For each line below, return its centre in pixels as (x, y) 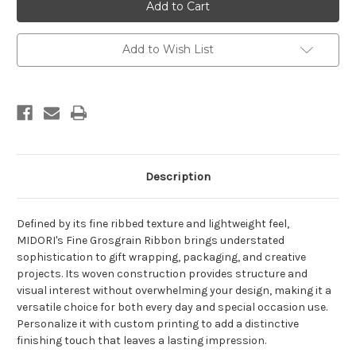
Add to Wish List (168, 50)
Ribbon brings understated (213, 241)
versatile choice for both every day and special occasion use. (172, 308)
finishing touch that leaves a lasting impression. (141, 341)
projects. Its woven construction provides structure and (162, 274)
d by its (69, 224)
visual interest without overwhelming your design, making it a (174, 291)
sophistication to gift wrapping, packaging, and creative (161, 257)
